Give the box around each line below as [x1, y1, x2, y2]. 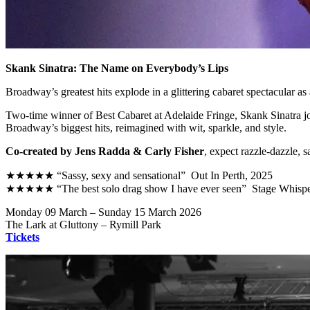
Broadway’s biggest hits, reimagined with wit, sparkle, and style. [6, 121, 286, 134]
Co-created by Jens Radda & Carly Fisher [6, 145, 204, 157]
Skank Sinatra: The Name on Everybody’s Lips [6, 62, 228, 74]
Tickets [6, 230, 39, 243]
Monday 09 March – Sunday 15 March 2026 [6, 206, 201, 218]
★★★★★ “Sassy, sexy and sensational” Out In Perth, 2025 [6, 169, 273, 181]
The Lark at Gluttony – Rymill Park [6, 218, 161, 230]
